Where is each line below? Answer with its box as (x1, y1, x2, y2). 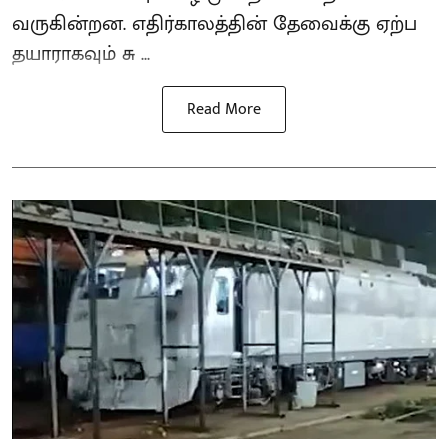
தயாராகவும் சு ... (12, 37, 150, 72)
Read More (187, 96, 261, 124)
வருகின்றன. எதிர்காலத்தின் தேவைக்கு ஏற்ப (12, 7, 417, 42)
